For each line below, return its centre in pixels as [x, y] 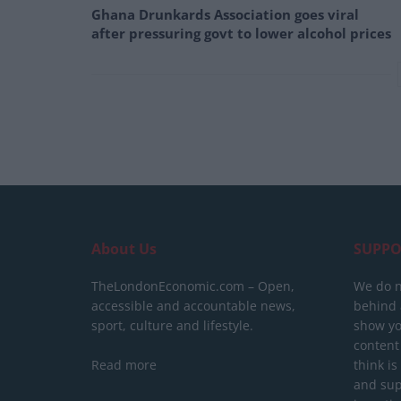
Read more [124, 365]
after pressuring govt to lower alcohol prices [241, 33]
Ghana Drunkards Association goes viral [225, 14]
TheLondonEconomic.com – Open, [193, 286]
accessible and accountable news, [193, 306]
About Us [124, 249]
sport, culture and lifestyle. [172, 326]
